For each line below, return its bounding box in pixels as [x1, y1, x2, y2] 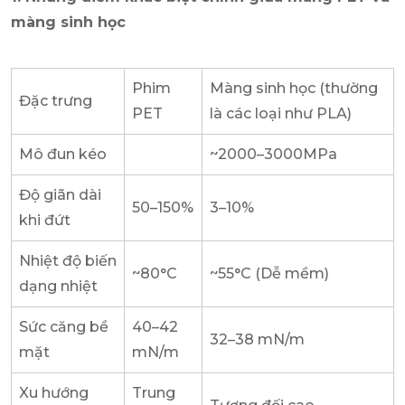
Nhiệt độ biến [19, 252, 117, 270]
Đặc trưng [19, 92, 92, 110]
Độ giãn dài [19, 186, 101, 204]
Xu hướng [19, 384, 89, 402]
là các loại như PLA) [210, 105, 352, 123]
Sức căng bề [19, 318, 108, 336]
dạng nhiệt [19, 278, 98, 296]
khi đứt [19, 212, 71, 230]
